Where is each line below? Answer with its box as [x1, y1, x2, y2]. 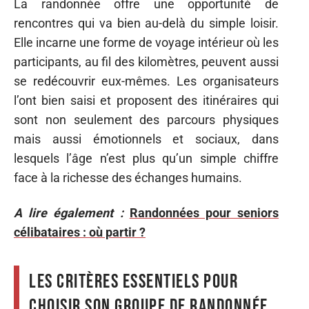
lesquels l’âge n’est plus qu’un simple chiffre [14, 151, 279, 166]
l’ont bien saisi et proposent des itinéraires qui [14, 93, 279, 108]
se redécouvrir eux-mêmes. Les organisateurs [14, 74, 279, 88]
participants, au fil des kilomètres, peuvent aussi [14, 54, 279, 69]
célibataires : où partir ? [14, 224, 146, 239]
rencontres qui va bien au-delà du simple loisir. [14, 16, 279, 30]
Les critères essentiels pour [29, 270, 238, 293]
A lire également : [14, 205, 123, 220]
